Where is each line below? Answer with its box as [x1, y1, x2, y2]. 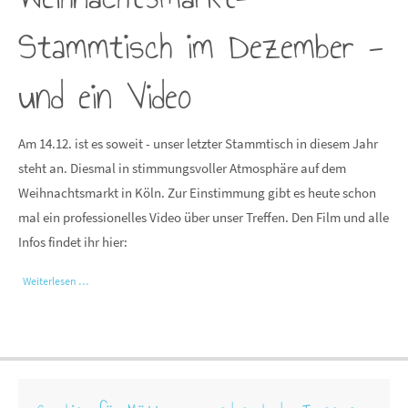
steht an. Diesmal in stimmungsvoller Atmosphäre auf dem [18, 159, 346, 178]
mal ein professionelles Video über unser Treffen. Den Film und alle [18, 209, 389, 227]
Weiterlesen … [23, 274, 88, 289]
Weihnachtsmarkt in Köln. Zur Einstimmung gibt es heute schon [18, 184, 376, 202]
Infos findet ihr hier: [18, 233, 127, 251]
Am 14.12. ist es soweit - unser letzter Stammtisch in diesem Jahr [18, 135, 378, 153]
